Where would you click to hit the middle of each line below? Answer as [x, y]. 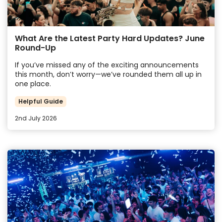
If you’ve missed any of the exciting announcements [107, 65]
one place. [33, 83]
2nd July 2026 [36, 118]
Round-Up [35, 48]
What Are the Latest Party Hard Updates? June [110, 38]
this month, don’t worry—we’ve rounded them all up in [108, 74]
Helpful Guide [41, 102]
